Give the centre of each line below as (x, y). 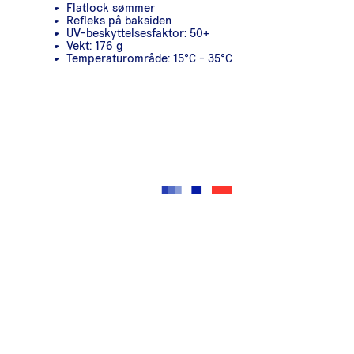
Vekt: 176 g (94, 45)
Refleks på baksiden (119, 20)
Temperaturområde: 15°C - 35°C (149, 58)
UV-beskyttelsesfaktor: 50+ (138, 33)
